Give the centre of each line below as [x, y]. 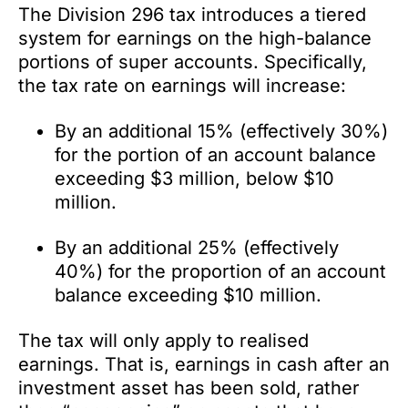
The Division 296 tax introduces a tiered [192, 14]
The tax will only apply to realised [163, 340]
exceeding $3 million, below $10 [194, 178]
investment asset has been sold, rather [189, 388]
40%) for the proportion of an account [220, 271]
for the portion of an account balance [215, 154]
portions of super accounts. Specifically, [193, 61]
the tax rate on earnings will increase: [182, 85]
